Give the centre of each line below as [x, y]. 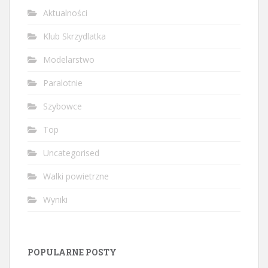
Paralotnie [63, 83]
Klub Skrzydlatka [74, 36]
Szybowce [63, 106]
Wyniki [55, 200]
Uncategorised [71, 153]
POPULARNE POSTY [72, 252]
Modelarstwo [69, 60]
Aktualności [65, 13]
